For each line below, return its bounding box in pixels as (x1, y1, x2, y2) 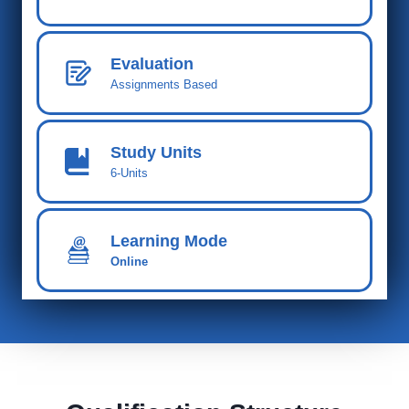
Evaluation (110, 55, 194, 73)
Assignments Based (110, 78, 217, 91)
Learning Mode (110, 232, 227, 250)
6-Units (110, 166, 148, 180)
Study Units (110, 143, 202, 162)
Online (110, 255, 148, 268)
